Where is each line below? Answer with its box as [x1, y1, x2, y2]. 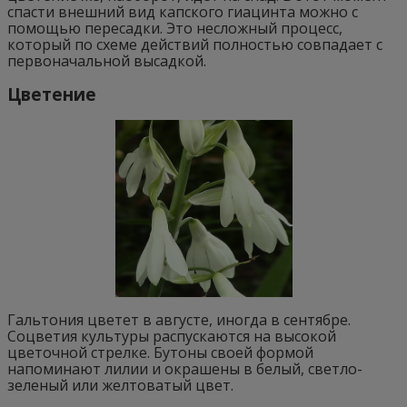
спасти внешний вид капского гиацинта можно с [7, 2, 358, 23]
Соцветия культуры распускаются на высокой [7, 325, 336, 346]
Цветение [7, 82, 101, 105]
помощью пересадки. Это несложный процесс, [7, 18, 342, 39]
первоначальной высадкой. [7, 51, 206, 72]
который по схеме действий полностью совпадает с [7, 35, 382, 55]
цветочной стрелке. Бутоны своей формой [7, 342, 313, 362]
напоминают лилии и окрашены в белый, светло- [7, 358, 362, 379]
